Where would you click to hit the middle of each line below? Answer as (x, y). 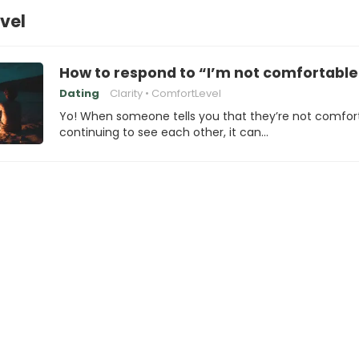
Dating (79, 93)
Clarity (126, 93)
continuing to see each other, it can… (164, 132)
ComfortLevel (186, 93)
